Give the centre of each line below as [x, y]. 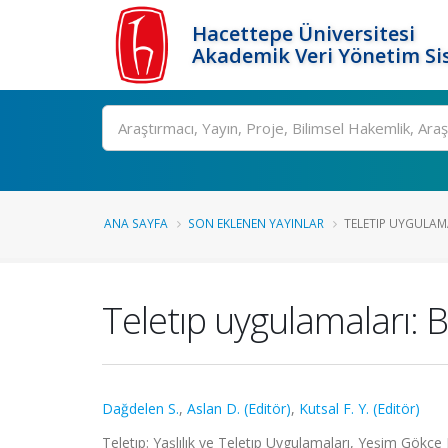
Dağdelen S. [140, 408]
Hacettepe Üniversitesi [303, 33]
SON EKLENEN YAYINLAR [256, 223]
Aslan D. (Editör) [239, 408]
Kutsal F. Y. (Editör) [359, 408]
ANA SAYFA [136, 223]
